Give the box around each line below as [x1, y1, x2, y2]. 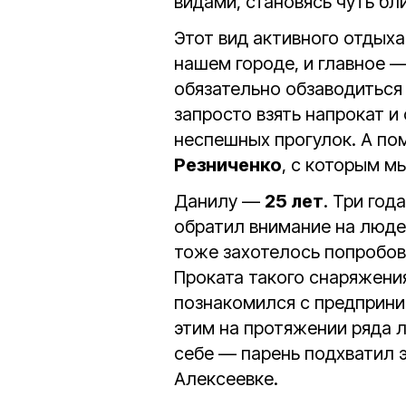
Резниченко [174, 154, 282, 177]
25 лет [265, 190, 324, 213]
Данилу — [174, 190, 265, 213]
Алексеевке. [174, 368, 278, 391]
